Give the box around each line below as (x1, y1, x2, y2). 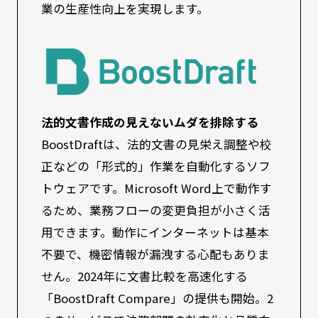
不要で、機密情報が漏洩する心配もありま (41, 246, 270, 263)
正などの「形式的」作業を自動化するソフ (41, 158, 271, 175)
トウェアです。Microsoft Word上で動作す (41, 180, 273, 197)
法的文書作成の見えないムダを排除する (41, 114, 259, 131)
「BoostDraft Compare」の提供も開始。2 (41, 290, 274, 307)
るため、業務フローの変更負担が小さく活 (41, 202, 271, 219)
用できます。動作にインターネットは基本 (41, 224, 270, 241)
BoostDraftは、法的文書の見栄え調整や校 (41, 136, 273, 153)
